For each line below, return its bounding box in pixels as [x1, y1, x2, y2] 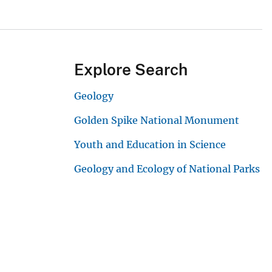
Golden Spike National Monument [74, 114, 239, 127]
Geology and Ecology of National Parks [74, 163, 260, 175]
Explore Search [74, 60, 188, 80]
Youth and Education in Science [74, 138, 226, 151]
